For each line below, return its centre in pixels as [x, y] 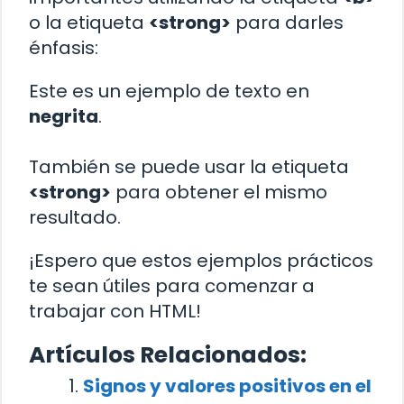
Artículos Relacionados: [168, 355]
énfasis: [64, 48]
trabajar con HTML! [115, 312]
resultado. [75, 218]
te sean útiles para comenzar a [172, 286]
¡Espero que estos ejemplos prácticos [201, 261]
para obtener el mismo [219, 193]
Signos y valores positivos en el [227, 386]
